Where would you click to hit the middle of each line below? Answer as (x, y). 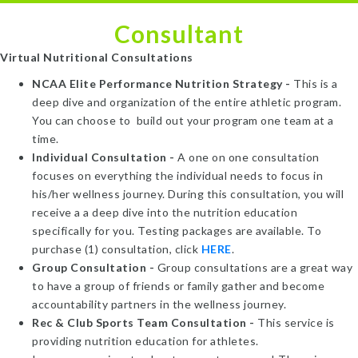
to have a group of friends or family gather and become (178, 286)
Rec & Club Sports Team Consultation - (143, 322)
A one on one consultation (249, 157)
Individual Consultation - (105, 157)
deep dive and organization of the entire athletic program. (187, 102)
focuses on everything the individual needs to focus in (177, 175)
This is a (316, 84)
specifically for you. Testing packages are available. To (177, 231)
